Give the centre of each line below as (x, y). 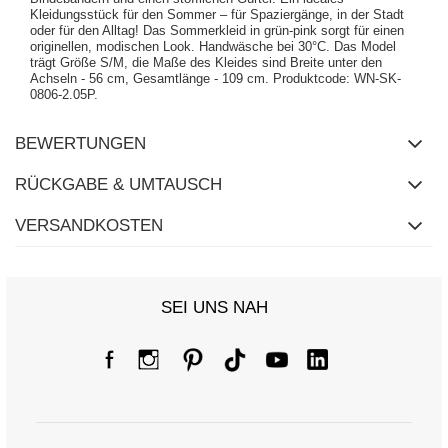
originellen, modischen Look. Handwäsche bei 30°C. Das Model (213, 46)
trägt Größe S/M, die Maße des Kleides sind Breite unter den (206, 62)
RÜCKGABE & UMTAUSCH (118, 184)
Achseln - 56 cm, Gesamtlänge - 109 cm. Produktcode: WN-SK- (215, 78)
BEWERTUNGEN (80, 143)
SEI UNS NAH (214, 307)
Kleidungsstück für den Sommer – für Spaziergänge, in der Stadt (217, 14)
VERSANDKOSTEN (89, 225)
